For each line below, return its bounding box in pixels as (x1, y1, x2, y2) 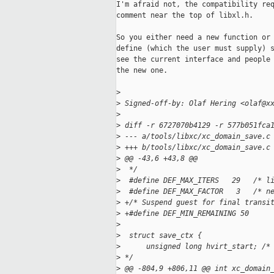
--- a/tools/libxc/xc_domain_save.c (120, 132, 270, 141)
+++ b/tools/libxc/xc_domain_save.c (120, 143, 270, 152)
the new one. (116, 66, 168, 75)
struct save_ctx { (120, 231, 202, 240)
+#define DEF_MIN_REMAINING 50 (120, 209, 249, 218)
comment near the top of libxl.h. (116, 11, 253, 20)
